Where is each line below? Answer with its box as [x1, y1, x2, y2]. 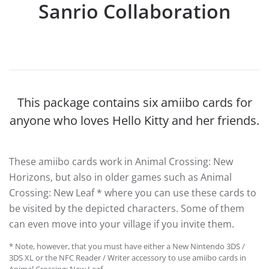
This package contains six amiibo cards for [17, 94, 252, 110]
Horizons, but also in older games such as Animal [9, 171, 232, 184]
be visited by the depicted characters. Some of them [9, 202, 244, 215]
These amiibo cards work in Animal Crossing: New [9, 155, 233, 168]
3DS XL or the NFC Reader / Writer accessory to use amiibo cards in [9, 252, 246, 263]
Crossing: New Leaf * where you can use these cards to [9, 186, 256, 199]
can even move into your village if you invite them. [9, 217, 234, 231]
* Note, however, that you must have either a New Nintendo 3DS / [9, 241, 245, 252]
